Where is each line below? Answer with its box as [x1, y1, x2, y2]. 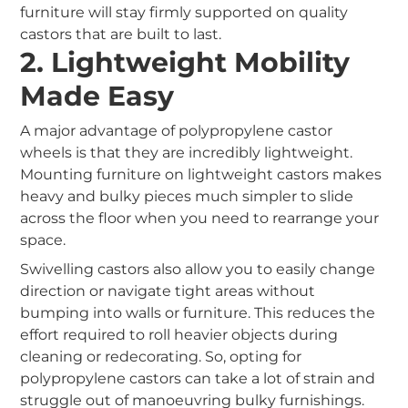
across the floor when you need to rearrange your [20, 209, 380, 228]
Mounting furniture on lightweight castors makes [20, 166, 382, 184]
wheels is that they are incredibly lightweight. [20, 144, 353, 162]
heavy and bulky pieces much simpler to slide [20, 188, 354, 206]
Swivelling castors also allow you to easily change [20, 260, 376, 279]
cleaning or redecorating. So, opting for [20, 348, 302, 366]
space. [20, 231, 66, 250]
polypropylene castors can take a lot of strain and [20, 370, 376, 388]
